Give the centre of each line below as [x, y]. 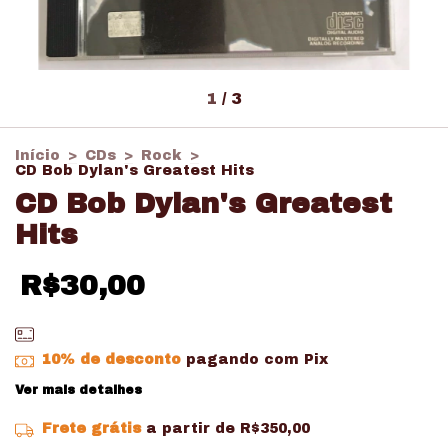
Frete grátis [91, 428]
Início [37, 156]
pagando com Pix [254, 359]
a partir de [192, 428]
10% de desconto [111, 359]
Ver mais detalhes [78, 389]
